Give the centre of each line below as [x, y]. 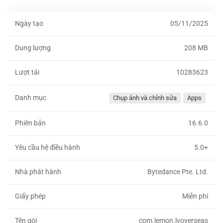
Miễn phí [195, 197]
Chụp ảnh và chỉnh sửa [145, 98]
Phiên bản [30, 123]
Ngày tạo [29, 24]
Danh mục [31, 98]
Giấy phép [30, 197]
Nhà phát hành [38, 172]
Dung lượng [33, 48]
